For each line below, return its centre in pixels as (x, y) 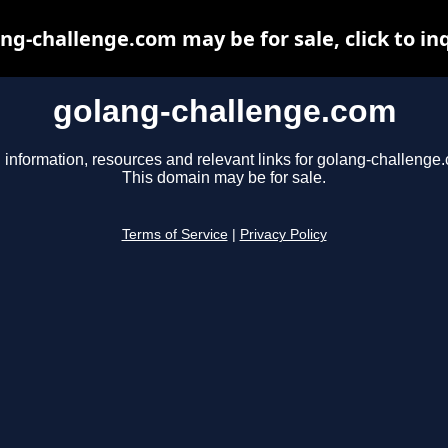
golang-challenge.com (224, 111)
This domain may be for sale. (224, 178)
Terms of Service (174, 235)
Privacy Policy (283, 235)
